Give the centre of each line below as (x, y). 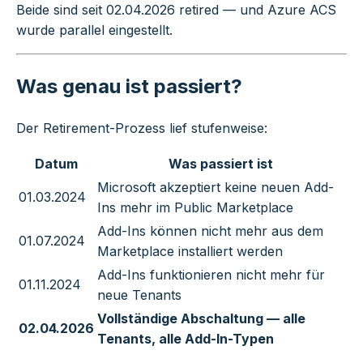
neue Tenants (139, 295)
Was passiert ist (221, 164)
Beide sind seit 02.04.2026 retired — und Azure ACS (176, 10)
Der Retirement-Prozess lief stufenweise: (142, 128)
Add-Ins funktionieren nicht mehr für (211, 275)
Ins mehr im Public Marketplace (195, 208)
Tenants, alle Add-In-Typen (186, 339)
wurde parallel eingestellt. (94, 30)
